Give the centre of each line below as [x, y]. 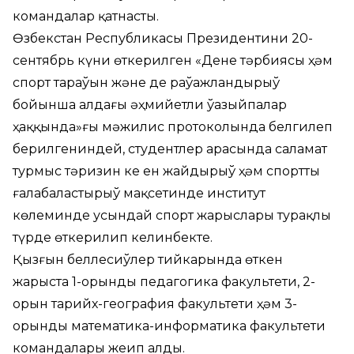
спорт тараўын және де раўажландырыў [146, 83]
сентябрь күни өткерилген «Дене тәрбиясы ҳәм [173, 60]
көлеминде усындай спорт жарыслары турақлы [172, 215]
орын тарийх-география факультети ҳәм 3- [155, 304]
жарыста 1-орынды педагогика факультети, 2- [164, 282]
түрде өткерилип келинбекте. [113, 237]
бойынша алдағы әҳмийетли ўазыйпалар [150, 105]
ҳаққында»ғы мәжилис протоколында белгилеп [173, 127]
